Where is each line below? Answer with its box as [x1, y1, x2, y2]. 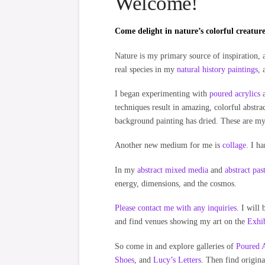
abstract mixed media [137, 165, 209, 174]
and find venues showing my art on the [115, 217, 248, 227]
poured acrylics [209, 89, 261, 99]
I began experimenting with [115, 89, 210, 99]
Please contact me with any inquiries [115, 203, 237, 213]
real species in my [115, 64, 177, 74]
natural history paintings [177, 64, 258, 74]
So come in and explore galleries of [115, 241, 237, 251]
